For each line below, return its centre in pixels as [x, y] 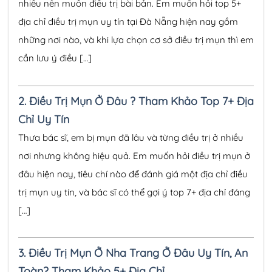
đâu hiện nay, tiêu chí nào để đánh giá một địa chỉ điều [133, 174]
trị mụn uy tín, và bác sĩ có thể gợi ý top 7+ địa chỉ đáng [134, 192]
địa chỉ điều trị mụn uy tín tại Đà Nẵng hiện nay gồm [128, 22]
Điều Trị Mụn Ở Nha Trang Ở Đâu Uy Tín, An [138, 253]
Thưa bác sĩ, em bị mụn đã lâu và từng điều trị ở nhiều [131, 137]
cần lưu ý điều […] [55, 58]
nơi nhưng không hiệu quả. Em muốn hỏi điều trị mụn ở [134, 155]
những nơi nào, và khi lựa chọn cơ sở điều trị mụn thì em [136, 40]
